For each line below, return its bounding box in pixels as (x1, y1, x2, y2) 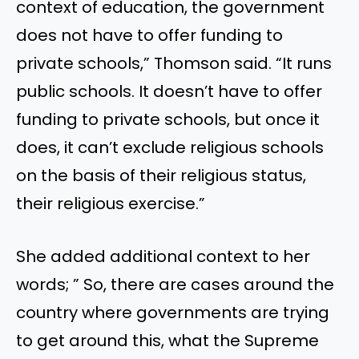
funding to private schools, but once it (16, 108, 320, 131)
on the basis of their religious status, (16, 164, 306, 188)
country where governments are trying (16, 301, 329, 325)
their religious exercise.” (16, 192, 205, 216)
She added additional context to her (16, 245, 310, 268)
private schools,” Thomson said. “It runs (16, 52, 332, 75)
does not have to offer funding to (16, 24, 283, 47)
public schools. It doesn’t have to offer (16, 80, 322, 103)
